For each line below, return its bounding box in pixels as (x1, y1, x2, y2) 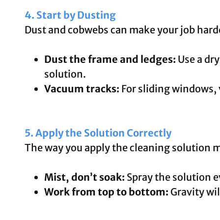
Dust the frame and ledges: (44, 53, 176, 65)
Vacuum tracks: (44, 82, 119, 95)
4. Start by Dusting (25, 8, 116, 21)
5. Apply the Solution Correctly (25, 126, 171, 139)
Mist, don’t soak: (44, 170, 125, 183)
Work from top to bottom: (44, 185, 168, 198)
